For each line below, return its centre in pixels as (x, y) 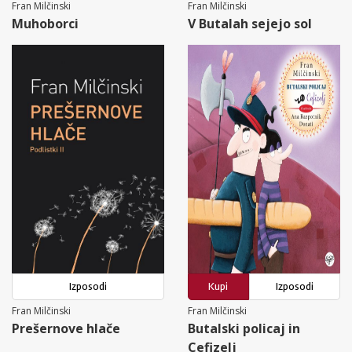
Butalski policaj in (244, 328)
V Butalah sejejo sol (250, 23)
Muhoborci (45, 23)
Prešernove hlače (66, 328)
